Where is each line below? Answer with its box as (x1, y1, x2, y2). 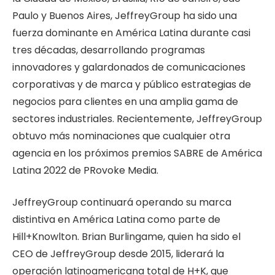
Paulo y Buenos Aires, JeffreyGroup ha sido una (12, 8, 237, 23)
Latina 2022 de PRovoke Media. (12, 163, 158, 177)
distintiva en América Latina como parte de (12, 212, 220, 227)
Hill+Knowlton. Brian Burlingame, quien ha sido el (12, 230, 241, 244)
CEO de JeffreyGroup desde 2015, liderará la (12, 247, 224, 261)
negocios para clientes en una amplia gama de (12, 94, 238, 109)
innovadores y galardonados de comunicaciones (12, 60, 246, 74)
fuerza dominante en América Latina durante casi (12, 25, 250, 40)
